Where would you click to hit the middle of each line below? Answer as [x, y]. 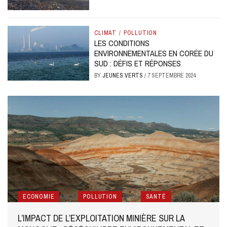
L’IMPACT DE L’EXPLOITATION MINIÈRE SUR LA [101, 218]
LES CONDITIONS [122, 43]
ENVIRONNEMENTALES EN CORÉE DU [154, 53]
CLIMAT [105, 33]
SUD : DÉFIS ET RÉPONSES [138, 64]
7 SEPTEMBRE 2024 [172, 76]
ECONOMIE [39, 197]
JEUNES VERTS [124, 76]
